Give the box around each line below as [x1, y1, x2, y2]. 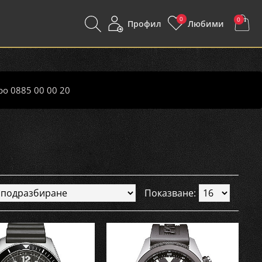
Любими [188, 18, 224, 29]
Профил [127, 18, 161, 29]
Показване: [144, 187, 196, 199]
